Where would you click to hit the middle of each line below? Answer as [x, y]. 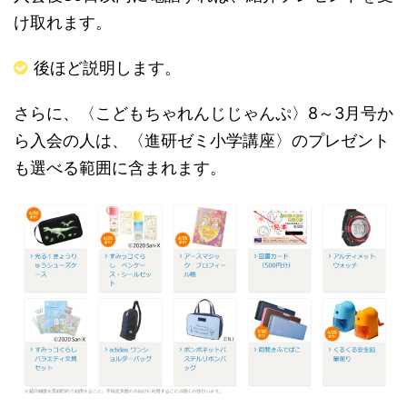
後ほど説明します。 [107, 67]
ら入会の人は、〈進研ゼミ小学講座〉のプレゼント [202, 140]
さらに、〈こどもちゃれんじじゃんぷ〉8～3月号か [203, 113]
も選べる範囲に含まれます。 [120, 167]
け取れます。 [63, 22]
